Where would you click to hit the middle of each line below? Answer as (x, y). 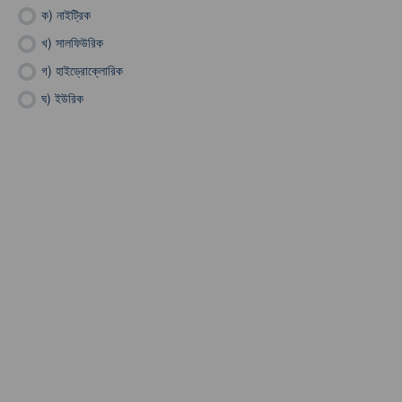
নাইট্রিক (74, 14)
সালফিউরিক (79, 42)
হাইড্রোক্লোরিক (89, 70)
